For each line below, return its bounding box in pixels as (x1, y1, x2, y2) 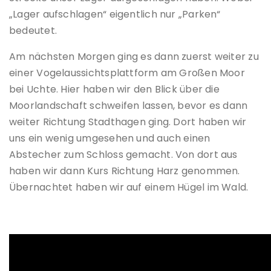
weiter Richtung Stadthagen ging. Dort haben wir (9, 115, 247, 129)
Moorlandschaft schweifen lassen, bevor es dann (9, 99, 248, 113)
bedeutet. (9, 24, 57, 38)
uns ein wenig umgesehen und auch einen (9, 131, 211, 146)
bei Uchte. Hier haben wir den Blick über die (9, 82, 220, 97)
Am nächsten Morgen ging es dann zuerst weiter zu (9, 50, 259, 64)
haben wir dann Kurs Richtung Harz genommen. (9, 164, 240, 178)
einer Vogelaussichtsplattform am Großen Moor (9, 66, 245, 80)
